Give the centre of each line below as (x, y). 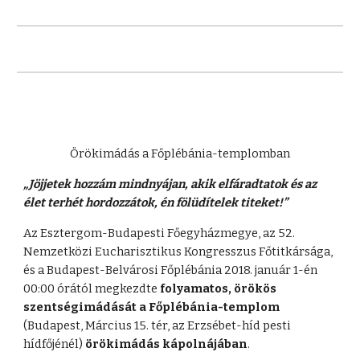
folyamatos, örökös (219, 288)
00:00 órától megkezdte (92, 288)
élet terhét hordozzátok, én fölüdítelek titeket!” (156, 202)
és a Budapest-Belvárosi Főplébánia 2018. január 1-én (171, 270)
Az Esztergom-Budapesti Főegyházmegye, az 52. (160, 233)
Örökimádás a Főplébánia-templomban (180, 153)
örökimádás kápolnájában (167, 344)
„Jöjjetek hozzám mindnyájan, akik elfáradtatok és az (170, 184)
